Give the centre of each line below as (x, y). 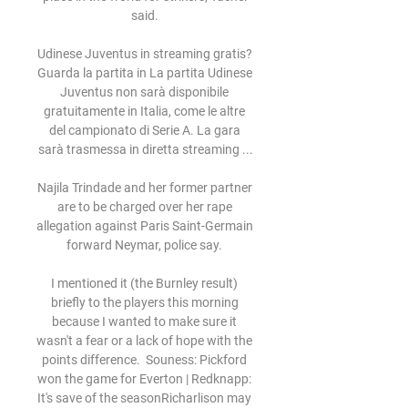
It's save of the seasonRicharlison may (144, 398)
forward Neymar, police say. (146, 245)
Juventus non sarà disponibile (144, 92)
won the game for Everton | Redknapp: (144, 379)
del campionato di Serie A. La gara (144, 130)
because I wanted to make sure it (144, 321)
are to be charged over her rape (144, 207)
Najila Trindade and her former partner (144, 188)
